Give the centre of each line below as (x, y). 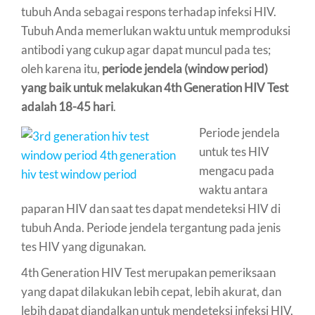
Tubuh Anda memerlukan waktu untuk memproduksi (156, 30)
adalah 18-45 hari (67, 106)
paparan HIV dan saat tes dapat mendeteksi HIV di (151, 208)
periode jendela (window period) (185, 68)
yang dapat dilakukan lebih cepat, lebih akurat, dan (151, 291)
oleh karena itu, (62, 68)
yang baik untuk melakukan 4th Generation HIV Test (155, 87)
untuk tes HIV (234, 151)
